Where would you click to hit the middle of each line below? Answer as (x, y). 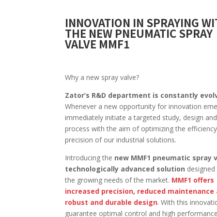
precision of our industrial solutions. (121, 140)
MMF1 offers (193, 180)
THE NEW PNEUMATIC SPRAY (139, 33)
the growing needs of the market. (118, 180)
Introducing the (90, 158)
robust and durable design (111, 202)
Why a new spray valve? (102, 77)
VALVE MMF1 (98, 44)
